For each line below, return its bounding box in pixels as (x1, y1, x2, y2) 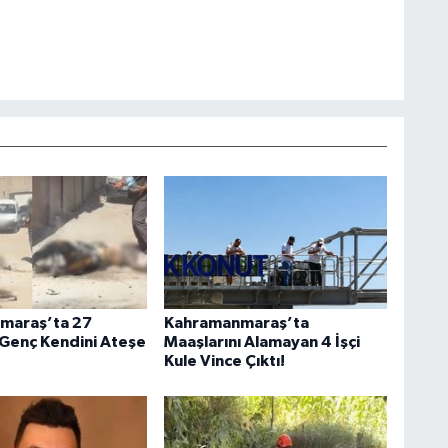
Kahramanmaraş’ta (163, 314, 309, 331)
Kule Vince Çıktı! (163, 352, 285, 369)
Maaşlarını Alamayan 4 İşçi (163, 333, 360, 350)
